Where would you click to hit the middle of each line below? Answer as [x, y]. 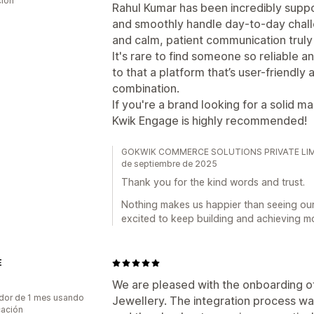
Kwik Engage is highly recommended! [210, 121]
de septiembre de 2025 [169, 164]
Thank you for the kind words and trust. [213, 182]
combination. [146, 88]
